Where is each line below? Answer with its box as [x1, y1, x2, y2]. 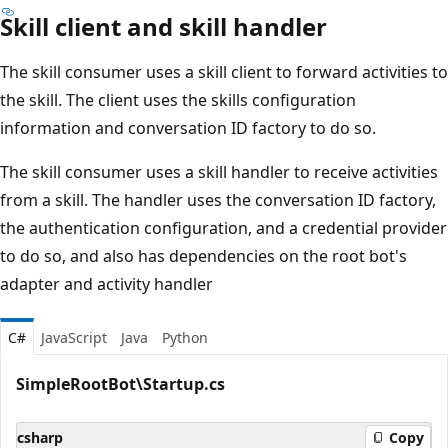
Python [162, 327, 208, 347]
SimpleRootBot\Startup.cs [16, 372, 225, 395]
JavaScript [41, 327, 107, 347]
